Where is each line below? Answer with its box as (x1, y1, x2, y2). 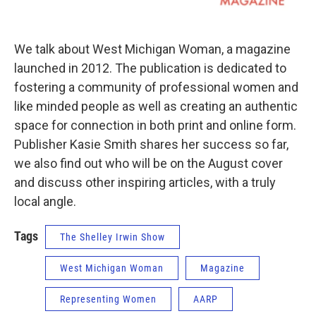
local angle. (14, 194, 76, 209)
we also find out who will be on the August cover (14, 156, 283, 171)
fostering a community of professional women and (14, 80, 298, 95)
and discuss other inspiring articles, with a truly (14, 175, 276, 190)
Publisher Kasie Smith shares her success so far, (14, 137, 288, 152)
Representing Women (60, 293, 157, 305)
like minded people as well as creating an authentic (14, 99, 298, 114)
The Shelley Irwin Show (60, 231, 165, 243)
